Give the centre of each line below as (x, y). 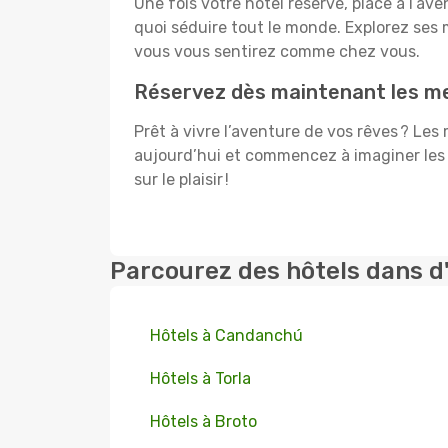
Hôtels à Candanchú (226, 335)
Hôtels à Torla (200, 378)
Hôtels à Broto (203, 421)
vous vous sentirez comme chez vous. (277, 51)
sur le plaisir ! (181, 179)
